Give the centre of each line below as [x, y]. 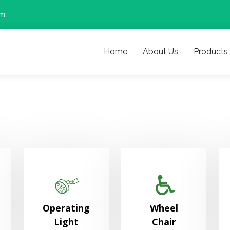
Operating [66, 208]
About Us [160, 52]
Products [211, 52]
